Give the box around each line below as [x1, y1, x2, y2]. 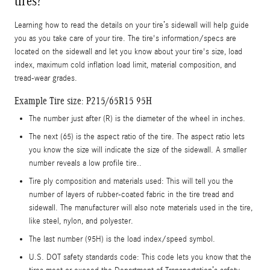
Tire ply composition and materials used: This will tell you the [29, 176, 233, 186]
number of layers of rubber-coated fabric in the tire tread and [29, 189, 234, 199]
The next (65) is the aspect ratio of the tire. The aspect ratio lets [29, 131, 245, 142]
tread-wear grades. [14, 73, 77, 83]
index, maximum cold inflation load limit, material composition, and [14, 60, 236, 70]
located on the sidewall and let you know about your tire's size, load [14, 46, 242, 57]
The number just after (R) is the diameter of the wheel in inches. [29, 113, 245, 124]
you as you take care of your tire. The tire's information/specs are [14, 33, 236, 43]
